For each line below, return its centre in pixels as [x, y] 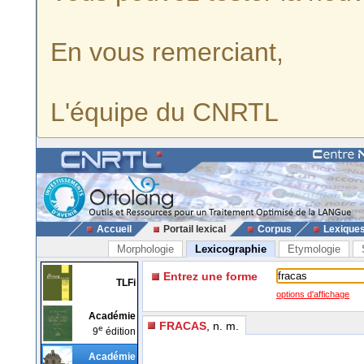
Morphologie [145, 249]
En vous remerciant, [167, 52]
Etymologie [314, 249]
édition [119, 331]
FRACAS [183, 325]
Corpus [274, 229]
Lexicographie [230, 249]
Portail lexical [194, 229]
